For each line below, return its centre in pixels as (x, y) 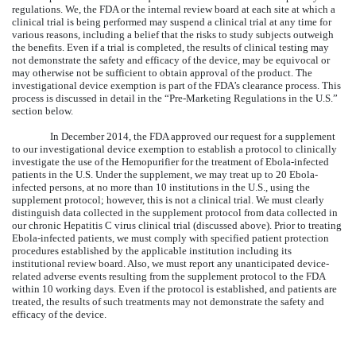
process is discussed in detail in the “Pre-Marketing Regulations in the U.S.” (175, 98)
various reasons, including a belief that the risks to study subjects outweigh (173, 34)
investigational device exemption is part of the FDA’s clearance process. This (176, 85)
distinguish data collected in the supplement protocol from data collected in (175, 212)
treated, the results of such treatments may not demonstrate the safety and (168, 301)
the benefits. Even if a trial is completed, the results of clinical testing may (170, 47)
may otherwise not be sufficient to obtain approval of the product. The (162, 72)
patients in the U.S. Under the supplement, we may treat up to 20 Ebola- (165, 174)
